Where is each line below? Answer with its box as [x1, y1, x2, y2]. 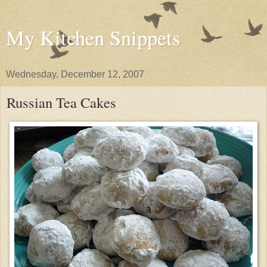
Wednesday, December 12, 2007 [6, 69, 144, 79]
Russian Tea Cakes [7, 92, 116, 112]
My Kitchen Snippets [6, 24, 180, 51]
